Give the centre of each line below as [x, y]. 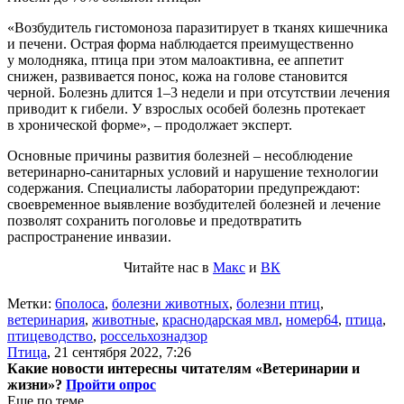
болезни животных [170, 303]
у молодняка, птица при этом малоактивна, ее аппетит [175, 60]
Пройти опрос [111, 384]
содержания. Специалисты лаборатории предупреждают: [184, 188]
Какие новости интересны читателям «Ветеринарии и [184, 368]
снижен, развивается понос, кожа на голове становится [177, 76]
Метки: [31, 303]
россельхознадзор [154, 335]
